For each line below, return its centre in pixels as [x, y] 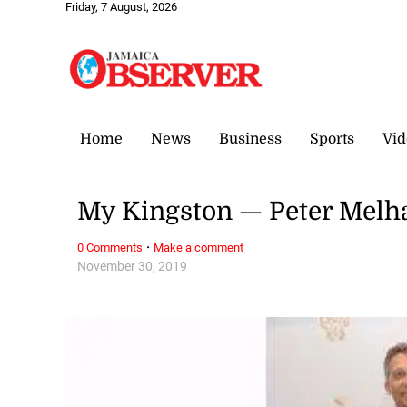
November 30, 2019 [133, 266]
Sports [332, 139]
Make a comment [199, 247]
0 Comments [110, 247]
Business [250, 139]
